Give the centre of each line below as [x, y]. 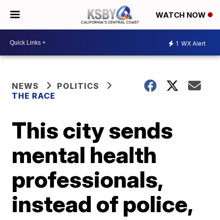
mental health [84, 155]
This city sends [93, 130]
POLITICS [78, 86]
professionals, [87, 179]
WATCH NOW [182, 15]
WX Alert [193, 43]
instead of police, [102, 204]
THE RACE [35, 96]
